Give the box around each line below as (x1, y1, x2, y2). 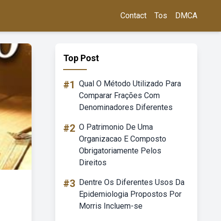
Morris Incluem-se (79, 201, 143, 211)
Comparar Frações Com (79, 91, 160, 100)
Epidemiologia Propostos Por (79, 189, 182, 199)
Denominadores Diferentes (79, 103, 173, 112)
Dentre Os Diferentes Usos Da (79, 178, 184, 187)
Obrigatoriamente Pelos (79, 146, 161, 155)
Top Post (63, 53, 99, 63)
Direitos (79, 158, 107, 167)
